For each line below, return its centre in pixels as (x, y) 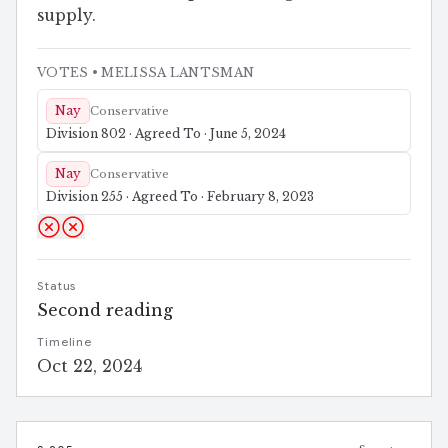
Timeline (65, 342)
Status (57, 286)
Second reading (105, 310)
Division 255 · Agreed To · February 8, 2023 (180, 197)
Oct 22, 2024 (89, 366)
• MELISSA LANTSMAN (171, 73)
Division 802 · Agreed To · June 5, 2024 (166, 134)
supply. (66, 16)
